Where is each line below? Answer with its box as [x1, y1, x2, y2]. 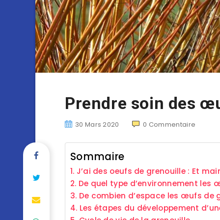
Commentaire [148, 119, 196, 129]
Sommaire [70, 149, 125, 164]
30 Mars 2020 [75, 119, 119, 129]
